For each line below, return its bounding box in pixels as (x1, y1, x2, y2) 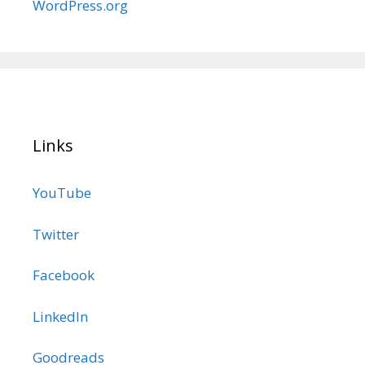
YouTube (33, 183, 91, 203)
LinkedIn (33, 306, 88, 326)
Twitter (33, 224, 79, 244)
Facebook (33, 266, 95, 285)
